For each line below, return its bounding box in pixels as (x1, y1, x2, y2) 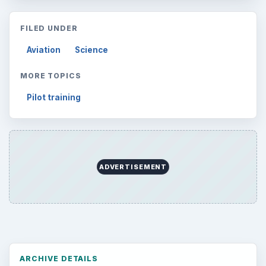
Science (75, 45, 109, 55)
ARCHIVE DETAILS (19, 254, 99, 264)
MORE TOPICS (20, 71, 82, 80)
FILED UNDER (20, 23, 78, 33)
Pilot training (27, 92, 81, 102)
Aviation (27, 45, 61, 55)
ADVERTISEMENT (99, 162, 167, 171)
